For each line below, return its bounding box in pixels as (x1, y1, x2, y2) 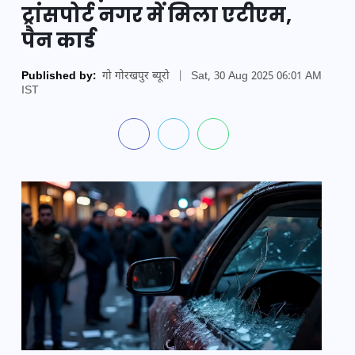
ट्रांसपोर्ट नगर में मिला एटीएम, (21, 2, 292, 29)
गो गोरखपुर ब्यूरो (102, 70, 170, 84)
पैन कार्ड (21, 27, 95, 55)
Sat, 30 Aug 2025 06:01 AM (191, 70, 322, 84)
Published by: (21, 70, 96, 84)
